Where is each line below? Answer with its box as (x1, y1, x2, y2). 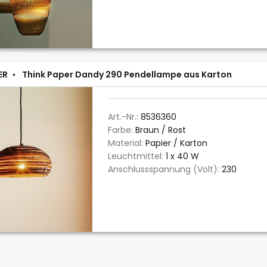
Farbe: (108, 124, 135, 136)
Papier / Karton (145, 137, 207, 149)
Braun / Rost (135, 124, 186, 136)
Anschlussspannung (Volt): (108, 163, 222, 175)
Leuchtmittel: (108, 150, 166, 162)
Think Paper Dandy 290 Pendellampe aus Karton (22, 69, 232, 80)
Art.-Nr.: (108, 111, 141, 123)
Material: (108, 137, 145, 149)
